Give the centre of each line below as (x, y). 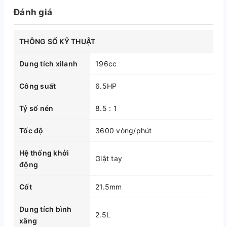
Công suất (38, 86)
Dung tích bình (46, 209)
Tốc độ (31, 130)
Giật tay (109, 158)
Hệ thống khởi (44, 153)
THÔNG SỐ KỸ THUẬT (58, 41)
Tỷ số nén (36, 108)
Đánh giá (33, 12)
